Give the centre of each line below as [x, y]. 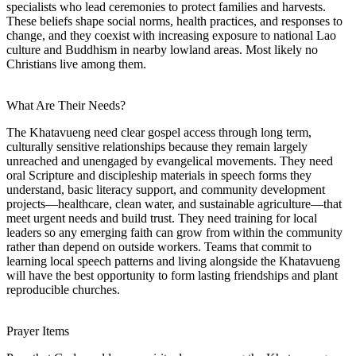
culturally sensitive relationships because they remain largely [157, 146]
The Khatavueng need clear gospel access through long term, [159, 132]
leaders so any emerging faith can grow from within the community [174, 232]
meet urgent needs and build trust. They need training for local [162, 218]
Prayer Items [38, 331]
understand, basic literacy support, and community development [166, 189]
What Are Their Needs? [66, 105]
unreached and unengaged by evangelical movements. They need [170, 161]
